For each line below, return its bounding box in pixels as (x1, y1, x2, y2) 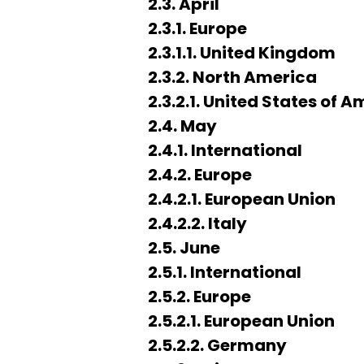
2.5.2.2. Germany (148, 334, 287, 357)
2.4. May (148, 115, 217, 137)
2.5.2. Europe (148, 285, 251, 308)
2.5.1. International (148, 261, 301, 284)
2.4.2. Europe (148, 163, 252, 186)
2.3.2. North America (148, 66, 317, 89)
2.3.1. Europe (148, 17, 247, 40)
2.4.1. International (148, 139, 302, 162)
